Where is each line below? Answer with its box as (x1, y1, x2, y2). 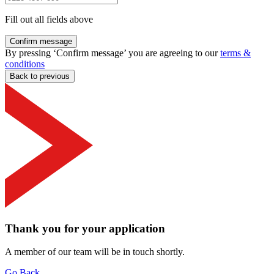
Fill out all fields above (5, 13, 93, 24)
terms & (220, 47, 251, 58)
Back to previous (10, 71, 70, 81)
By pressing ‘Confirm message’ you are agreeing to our (5, 47, 220, 58)
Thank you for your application (5, 221, 165, 235)
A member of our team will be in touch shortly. (5, 246, 185, 257)
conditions (5, 58, 45, 69)
